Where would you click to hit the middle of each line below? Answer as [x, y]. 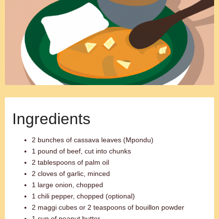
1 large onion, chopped [67, 185]
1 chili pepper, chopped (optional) [83, 196]
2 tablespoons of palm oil [70, 162]
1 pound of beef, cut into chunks [81, 151]
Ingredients [51, 119]
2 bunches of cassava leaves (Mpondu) [93, 140]
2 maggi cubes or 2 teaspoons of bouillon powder [108, 207]
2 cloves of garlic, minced [71, 174]
